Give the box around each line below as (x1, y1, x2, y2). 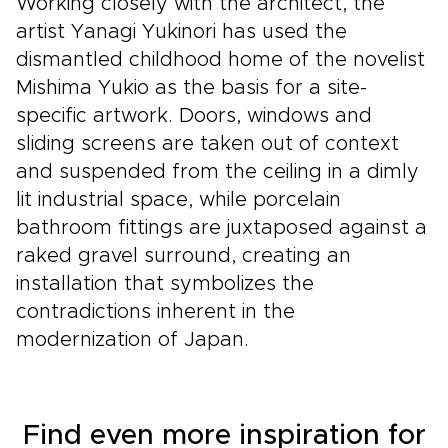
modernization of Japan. (16, 330, 249, 350)
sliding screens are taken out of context (16, 134, 399, 154)
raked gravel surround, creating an (16, 246, 351, 266)
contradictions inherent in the (16, 302, 295, 322)
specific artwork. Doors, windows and (16, 106, 372, 126)
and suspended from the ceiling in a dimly (16, 162, 419, 182)
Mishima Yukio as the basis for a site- (16, 78, 367, 98)
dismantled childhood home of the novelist (16, 50, 425, 70)
